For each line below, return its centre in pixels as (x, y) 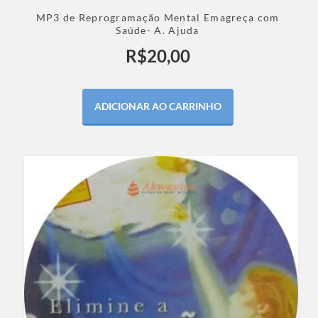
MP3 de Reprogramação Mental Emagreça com (158, 18)
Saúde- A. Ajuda (158, 31)
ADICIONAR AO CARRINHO (158, 106)
